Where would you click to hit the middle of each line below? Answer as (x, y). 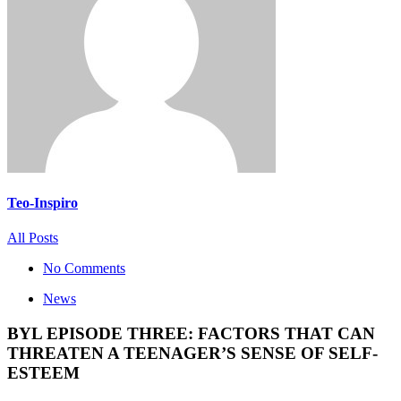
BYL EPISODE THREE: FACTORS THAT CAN (191, 334)
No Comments (84, 269)
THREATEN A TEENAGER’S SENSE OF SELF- (192, 354)
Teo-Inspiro (43, 203)
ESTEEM (43, 373)
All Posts (33, 238)
